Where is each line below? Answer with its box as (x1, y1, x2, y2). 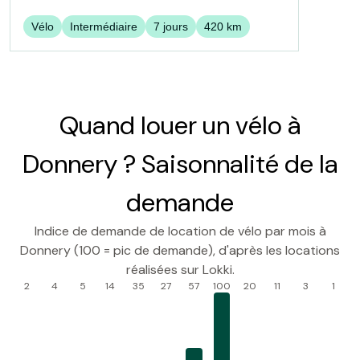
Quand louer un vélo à (59, 108, 301, 142)
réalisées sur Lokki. (125, 261, 235, 278)
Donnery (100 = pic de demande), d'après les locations (20, 242, 340, 259)
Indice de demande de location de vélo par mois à (34, 223, 326, 239)
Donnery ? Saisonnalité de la (22, 147, 338, 181)
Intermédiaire (70, 20, 137, 33)
